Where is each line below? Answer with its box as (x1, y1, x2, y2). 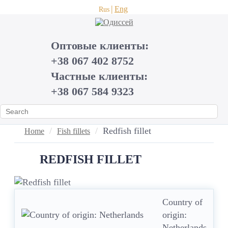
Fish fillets (57, 127, 90, 135)
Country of (162, 197, 203, 207)
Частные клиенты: (51, 70, 148, 82)
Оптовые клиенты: (51, 39, 149, 52)
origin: (162, 210, 187, 220)
